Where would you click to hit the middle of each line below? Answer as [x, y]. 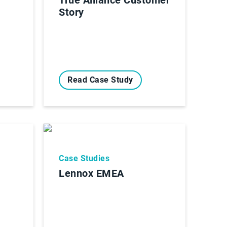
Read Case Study [100, 80]
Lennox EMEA [91, 173]
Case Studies [84, 158]
